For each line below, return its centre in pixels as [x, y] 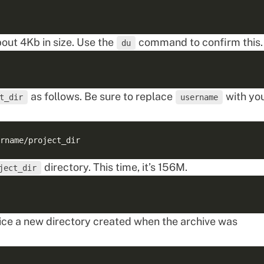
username [199, 97]
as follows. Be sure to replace [102, 96]
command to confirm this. [199, 42]
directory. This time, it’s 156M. [115, 167]
